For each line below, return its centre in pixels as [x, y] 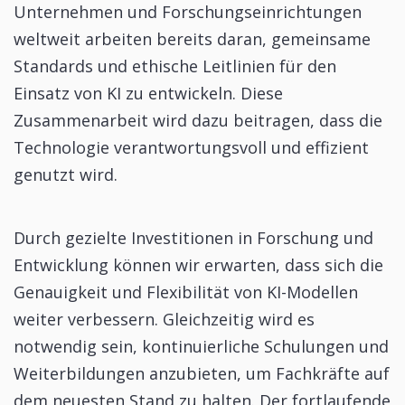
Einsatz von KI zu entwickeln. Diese [148, 93]
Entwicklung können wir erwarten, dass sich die [198, 264]
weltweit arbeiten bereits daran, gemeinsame [192, 38]
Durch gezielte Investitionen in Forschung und [193, 237]
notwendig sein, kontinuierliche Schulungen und [201, 346]
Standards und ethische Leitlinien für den [175, 66]
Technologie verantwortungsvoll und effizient [191, 147]
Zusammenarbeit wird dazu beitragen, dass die [198, 120]
